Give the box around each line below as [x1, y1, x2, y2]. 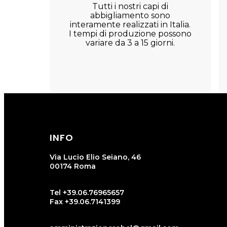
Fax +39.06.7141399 [50, 197, 120, 206]
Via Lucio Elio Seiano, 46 [50, 152, 141, 162]
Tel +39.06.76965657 [50, 187, 124, 197]
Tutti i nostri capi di [92, 1, 169, 11]
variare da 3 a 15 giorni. [86, 37, 175, 48]
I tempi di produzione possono [69, 28, 192, 39]
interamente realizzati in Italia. [70, 19, 191, 29]
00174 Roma [50, 161, 96, 171]
